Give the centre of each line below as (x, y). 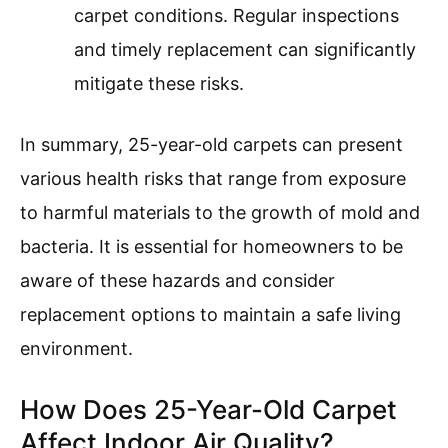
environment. (76, 349)
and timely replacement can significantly (245, 50)
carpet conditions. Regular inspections (236, 16)
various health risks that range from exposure (213, 179)
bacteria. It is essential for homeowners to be (211, 247)
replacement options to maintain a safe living (210, 315)
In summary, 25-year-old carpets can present (211, 145)
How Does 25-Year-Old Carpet (208, 410)
